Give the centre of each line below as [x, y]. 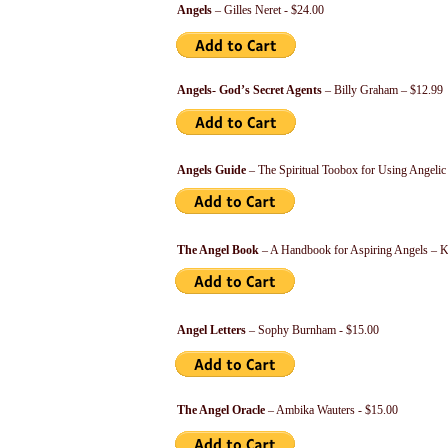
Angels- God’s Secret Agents [249, 90]
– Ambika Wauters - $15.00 [331, 410]
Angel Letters [211, 330]
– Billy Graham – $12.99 [382, 90]
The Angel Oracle [221, 410]
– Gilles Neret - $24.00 [268, 10]
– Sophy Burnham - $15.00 [312, 330]
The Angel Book [218, 250]
